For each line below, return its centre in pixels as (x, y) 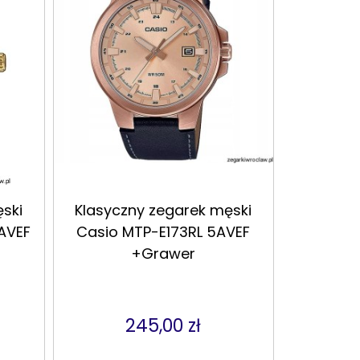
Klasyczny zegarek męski (164, 211)
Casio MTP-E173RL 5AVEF (164, 232)
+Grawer (164, 254)
